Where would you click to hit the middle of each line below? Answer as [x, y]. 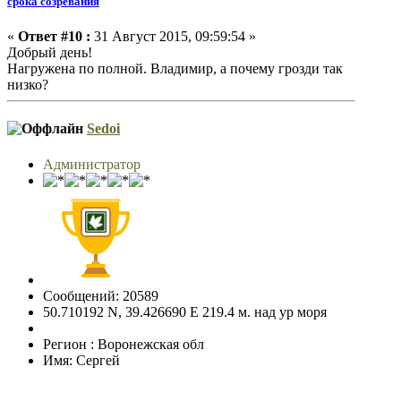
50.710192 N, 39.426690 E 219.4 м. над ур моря [185, 311]
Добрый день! [50, 53]
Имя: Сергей [81, 360]
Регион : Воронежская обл [124, 344]
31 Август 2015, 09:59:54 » [173, 37]
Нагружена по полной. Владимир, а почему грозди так [175, 69]
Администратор [92, 164]
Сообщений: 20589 [101, 295]
